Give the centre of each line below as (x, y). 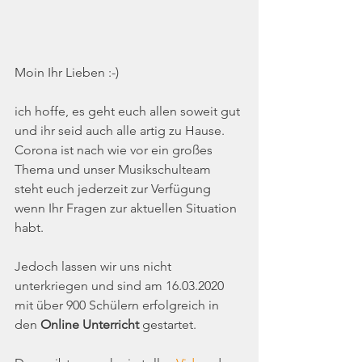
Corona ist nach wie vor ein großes (115, 150)
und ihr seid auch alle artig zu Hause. (120, 131)
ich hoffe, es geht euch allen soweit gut (129, 112)
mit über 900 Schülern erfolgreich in (118, 305)
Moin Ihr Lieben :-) (67, 73)
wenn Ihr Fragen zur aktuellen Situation (127, 208)
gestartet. (169, 325)
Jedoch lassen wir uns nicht (95, 267)
